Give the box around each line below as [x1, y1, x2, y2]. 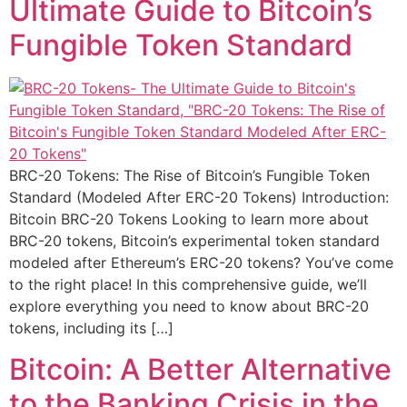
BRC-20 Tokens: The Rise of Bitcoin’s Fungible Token [9, 166, 370, 185]
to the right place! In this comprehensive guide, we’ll [9, 275, 367, 294]
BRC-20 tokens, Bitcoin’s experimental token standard [9, 232, 380, 251]
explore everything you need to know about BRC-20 [9, 297, 369, 316]
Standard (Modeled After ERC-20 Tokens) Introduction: [9, 188, 389, 207]
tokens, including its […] [9, 319, 174, 338]
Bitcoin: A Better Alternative [9, 351, 392, 387]
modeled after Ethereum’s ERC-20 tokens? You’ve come [9, 253, 393, 273]
